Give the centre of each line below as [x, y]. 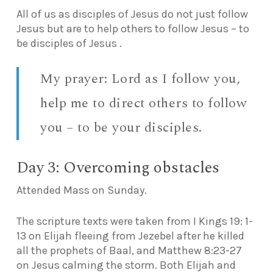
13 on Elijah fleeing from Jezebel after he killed [130, 236]
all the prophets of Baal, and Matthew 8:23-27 [129, 250]
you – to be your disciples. [121, 127]
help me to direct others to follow [144, 103]
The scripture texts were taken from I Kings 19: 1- [134, 221]
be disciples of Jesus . [69, 43]
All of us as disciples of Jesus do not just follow [132, 14]
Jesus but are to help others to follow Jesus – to [133, 28]
